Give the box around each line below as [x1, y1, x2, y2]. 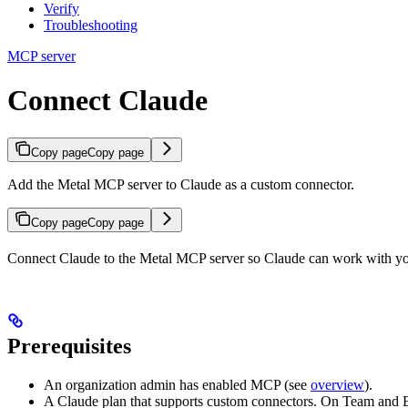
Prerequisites [7, 333, 131, 358]
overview [311, 376, 364, 393]
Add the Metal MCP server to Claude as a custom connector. [7, 176, 354, 192]
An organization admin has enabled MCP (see [44, 376, 311, 393]
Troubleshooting [44, 16, 138, 33]
